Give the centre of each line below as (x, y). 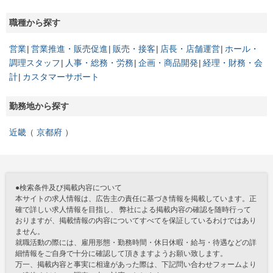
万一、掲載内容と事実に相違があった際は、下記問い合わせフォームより (136, 264)
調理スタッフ (35, 63)
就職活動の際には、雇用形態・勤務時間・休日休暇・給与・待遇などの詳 (136, 243)
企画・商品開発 (168, 63)
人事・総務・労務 (99, 63)
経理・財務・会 (233, 63)
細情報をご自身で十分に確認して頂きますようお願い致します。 (121, 253)
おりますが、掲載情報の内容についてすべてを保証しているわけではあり (136, 221)
